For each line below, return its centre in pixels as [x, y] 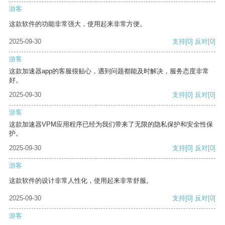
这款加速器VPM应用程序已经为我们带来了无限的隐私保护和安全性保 [111, 125]
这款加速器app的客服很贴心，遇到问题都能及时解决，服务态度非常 [109, 71]
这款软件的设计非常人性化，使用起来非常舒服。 [81, 181]
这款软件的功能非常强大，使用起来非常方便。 [78, 24]
